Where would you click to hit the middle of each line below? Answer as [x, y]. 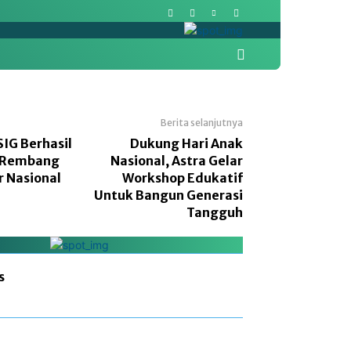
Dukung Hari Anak [186, 143]
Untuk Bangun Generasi [168, 195]
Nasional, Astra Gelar [176, 160]
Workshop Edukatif [182, 177]
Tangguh [214, 212]
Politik [136, 54]
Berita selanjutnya [201, 122]
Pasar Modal [49, 54]
